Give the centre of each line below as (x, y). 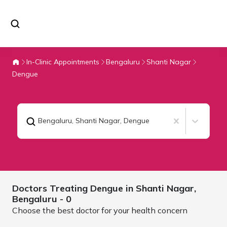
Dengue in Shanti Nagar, (143, 188)
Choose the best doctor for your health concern (100, 210)
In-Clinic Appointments (63, 62)
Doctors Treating (51, 188)
